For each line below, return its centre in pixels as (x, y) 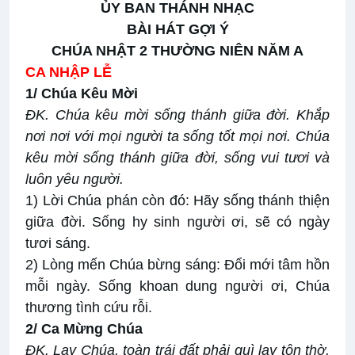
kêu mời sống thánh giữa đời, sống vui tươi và (177, 158)
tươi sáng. (58, 244)
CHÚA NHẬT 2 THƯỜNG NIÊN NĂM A (177, 51)
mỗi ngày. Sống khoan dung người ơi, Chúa (177, 286)
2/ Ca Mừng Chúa (84, 329)
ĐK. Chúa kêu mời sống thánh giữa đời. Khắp (177, 115)
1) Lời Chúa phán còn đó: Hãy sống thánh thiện (177, 201)
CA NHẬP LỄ (69, 73)
